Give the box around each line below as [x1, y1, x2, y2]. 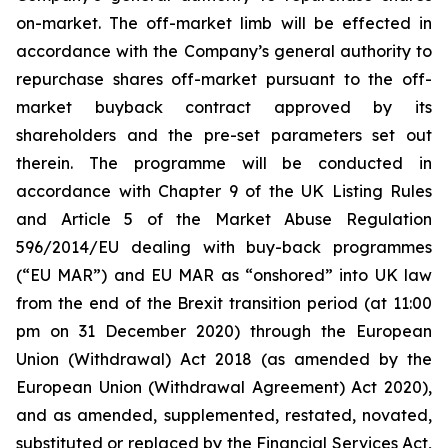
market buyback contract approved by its [16, 97, 432, 117]
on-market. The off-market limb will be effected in [16, 13, 432, 33]
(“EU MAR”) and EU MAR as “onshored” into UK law [16, 265, 432, 285]
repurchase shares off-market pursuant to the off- [16, 69, 432, 89]
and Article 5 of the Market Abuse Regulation [16, 209, 432, 229]
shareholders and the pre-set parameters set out [16, 125, 432, 145]
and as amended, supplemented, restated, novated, [16, 405, 432, 425]
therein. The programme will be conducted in [16, 153, 432, 173]
